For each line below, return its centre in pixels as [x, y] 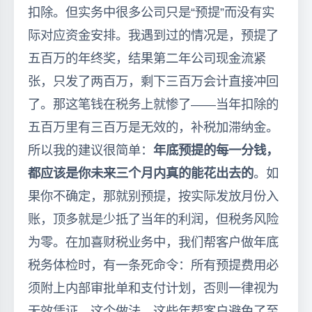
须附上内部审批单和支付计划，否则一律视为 [153, 288]
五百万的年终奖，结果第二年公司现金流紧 [147, 58]
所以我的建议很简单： [91, 150]
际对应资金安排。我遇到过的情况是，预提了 [153, 35]
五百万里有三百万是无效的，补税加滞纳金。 [153, 127]
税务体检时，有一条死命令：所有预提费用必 [153, 265]
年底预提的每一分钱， [216, 150]
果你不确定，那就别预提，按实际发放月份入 [153, 196]
